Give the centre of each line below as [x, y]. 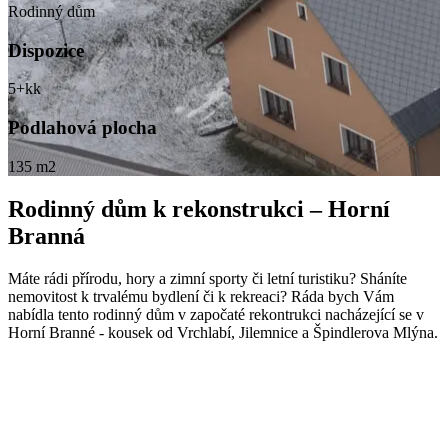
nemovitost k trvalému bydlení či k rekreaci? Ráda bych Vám [201, 296]
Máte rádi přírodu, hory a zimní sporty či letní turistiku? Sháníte [207, 278]
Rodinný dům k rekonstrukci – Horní [199, 208]
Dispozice [46, 50]
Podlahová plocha [82, 128]
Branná [46, 235]
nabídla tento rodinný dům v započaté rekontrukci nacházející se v [216, 314]
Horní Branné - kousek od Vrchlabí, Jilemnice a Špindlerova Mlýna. [223, 332]
